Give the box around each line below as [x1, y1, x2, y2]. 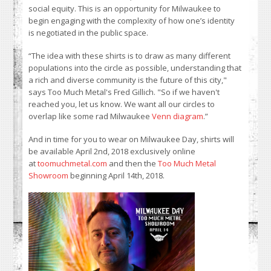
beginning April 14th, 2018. [68, 170, 165, 181]
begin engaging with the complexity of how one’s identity [28, 15, 235, 27]
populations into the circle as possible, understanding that [28, 62, 242, 74]
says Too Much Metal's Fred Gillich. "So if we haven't [28, 87, 220, 98]
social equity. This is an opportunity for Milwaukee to [28, 3, 221, 15]
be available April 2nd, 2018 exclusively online [28, 146, 196, 157]
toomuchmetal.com [38, 158, 108, 169]
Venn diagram [152, 111, 204, 122]
